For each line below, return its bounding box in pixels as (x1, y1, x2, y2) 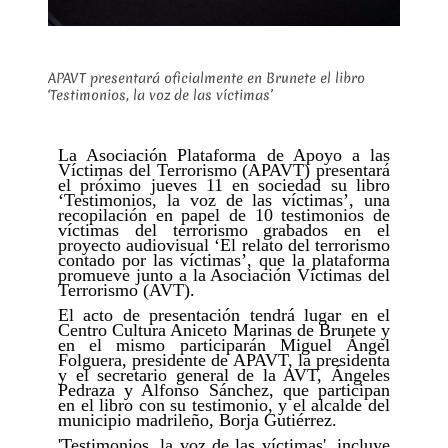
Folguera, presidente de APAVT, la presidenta (58, 349, 390, 370)
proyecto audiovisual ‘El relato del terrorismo (58, 234, 390, 255)
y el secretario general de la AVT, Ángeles (58, 364, 390, 385)
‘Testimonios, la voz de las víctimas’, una (58, 189, 390, 210)
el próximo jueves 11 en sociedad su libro (58, 174, 390, 195)
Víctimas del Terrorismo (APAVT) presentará (58, 159, 390, 180)
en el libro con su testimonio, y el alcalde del (58, 394, 390, 415)
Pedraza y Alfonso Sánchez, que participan (58, 379, 390, 400)
